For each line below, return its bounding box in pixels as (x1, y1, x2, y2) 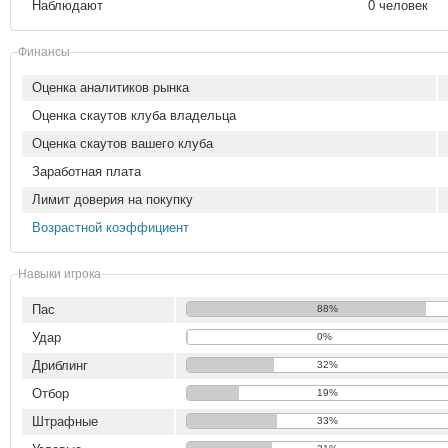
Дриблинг (32, 358, 88, 373)
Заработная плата (32, 164, 141, 179)
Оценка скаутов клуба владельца (32, 108, 236, 123)
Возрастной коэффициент (32, 220, 189, 235)
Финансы (18, 45, 70, 58)
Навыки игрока (18, 267, 101, 280)
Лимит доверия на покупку (32, 192, 193, 207)
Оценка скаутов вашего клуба (32, 136, 213, 151)
